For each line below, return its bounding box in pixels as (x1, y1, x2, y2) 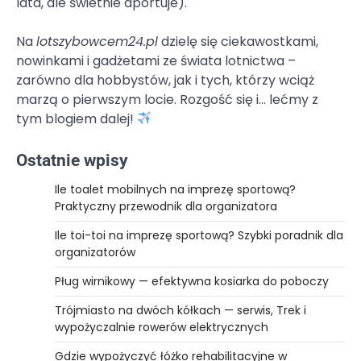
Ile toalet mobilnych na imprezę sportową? (55, 180, 296, 197)
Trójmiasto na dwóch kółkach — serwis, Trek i (55, 301, 306, 318)
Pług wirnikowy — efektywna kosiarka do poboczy (55, 272, 329, 289)
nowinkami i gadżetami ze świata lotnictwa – (16, 51, 296, 70)
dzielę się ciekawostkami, (158, 31, 318, 51)
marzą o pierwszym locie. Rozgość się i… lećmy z (16, 89, 318, 109)
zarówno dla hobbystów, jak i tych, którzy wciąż (16, 70, 314, 89)
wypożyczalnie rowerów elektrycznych (55, 318, 268, 335)
